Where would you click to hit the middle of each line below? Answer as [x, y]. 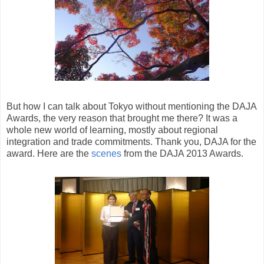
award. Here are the [48, 153]
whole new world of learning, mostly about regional [112, 130]
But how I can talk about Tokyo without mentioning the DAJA [131, 106]
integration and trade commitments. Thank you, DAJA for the [131, 141]
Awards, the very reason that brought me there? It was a [122, 118]
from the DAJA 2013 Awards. [182, 153]
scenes [105, 153]
